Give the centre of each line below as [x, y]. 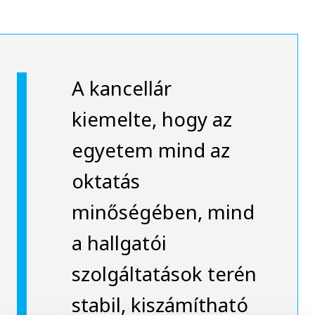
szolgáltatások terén [164, 274]
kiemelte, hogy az [152, 119]
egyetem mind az [150, 150]
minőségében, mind [163, 212]
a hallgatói [119, 243]
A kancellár [121, 88]
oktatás [105, 181]
